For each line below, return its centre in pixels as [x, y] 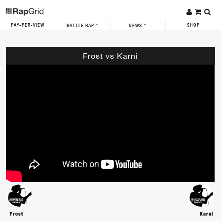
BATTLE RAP [81, 26]
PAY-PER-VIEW [27, 25]
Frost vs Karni [110, 55]
